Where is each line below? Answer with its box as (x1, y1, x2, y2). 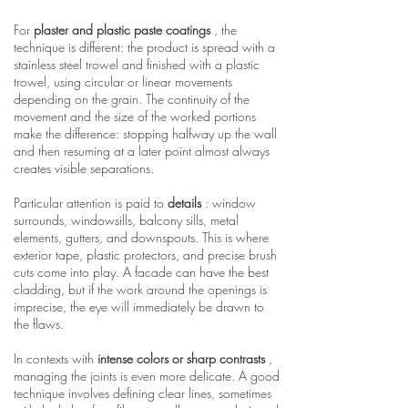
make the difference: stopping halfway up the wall (14, 125, 277, 142)
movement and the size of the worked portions (14, 107, 256, 125)
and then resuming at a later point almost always (14, 142, 270, 159)
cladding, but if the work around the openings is (14, 280, 267, 298)
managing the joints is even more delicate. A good (14, 367, 280, 384)
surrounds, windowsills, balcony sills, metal (14, 211, 239, 229)
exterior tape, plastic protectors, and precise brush (14, 246, 277, 263)
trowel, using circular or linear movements (14, 73, 232, 90)
